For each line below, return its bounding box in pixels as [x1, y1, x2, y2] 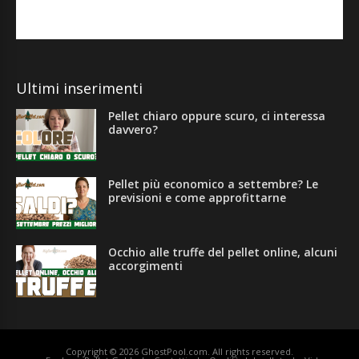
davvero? [108, 122, 158, 137]
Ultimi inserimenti [16, 79, 143, 98]
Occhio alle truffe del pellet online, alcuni [108, 244, 337, 260]
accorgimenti [108, 258, 183, 273]
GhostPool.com [141, 345, 208, 357]
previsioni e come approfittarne [108, 190, 286, 205]
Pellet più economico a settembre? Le [108, 176, 318, 192]
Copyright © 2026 [66, 345, 141, 357]
